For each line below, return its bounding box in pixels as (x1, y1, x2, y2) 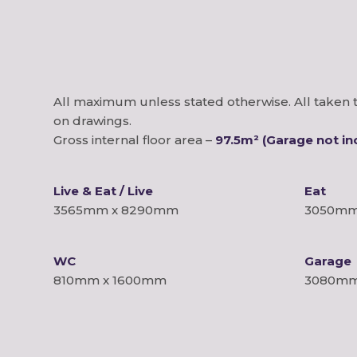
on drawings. (53, 112, 132, 128)
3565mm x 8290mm (53, 202, 179, 218)
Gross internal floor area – (53, 131, 216, 147)
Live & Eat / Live (53, 182, 154, 198)
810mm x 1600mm (53, 272, 167, 288)
